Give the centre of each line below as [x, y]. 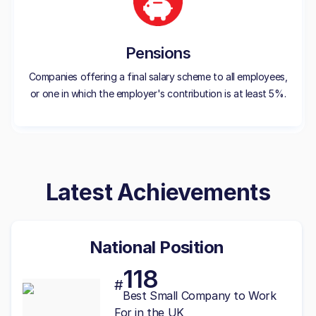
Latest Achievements [158, 192]
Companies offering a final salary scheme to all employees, [158, 76]
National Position [157, 247]
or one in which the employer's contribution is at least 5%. [158, 93]
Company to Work [227, 295]
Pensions [158, 53]
